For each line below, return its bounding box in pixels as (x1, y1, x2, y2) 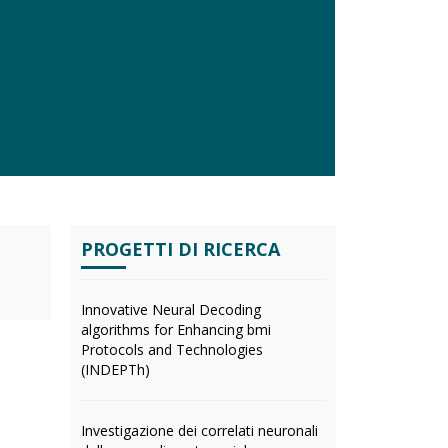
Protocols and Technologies (81, 340, 263, 359)
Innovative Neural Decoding (81, 300, 261, 319)
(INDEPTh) (81, 360, 150, 379)
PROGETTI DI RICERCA (81, 237, 280, 261)
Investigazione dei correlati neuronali (81, 421, 318, 440)
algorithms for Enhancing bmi (81, 320, 271, 339)
